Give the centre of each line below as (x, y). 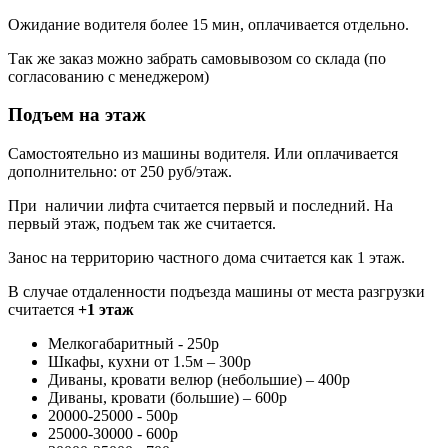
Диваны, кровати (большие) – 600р (167, 398)
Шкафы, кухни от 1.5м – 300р (149, 362)
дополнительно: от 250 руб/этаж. (122, 172)
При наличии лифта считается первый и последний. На (200, 206)
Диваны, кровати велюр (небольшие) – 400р (199, 380)
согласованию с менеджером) (108, 76)
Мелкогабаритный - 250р (133, 344)
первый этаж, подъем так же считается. (142, 224)
